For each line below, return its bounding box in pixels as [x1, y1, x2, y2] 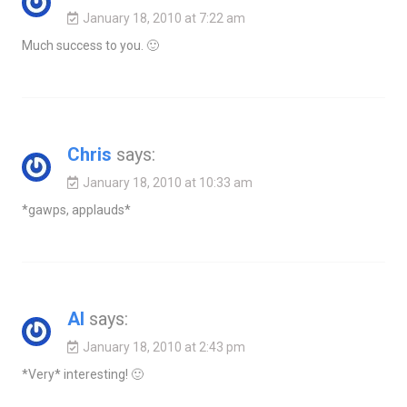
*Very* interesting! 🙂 [21, 367, 144, 382]
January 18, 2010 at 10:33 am [82, 175, 253, 191]
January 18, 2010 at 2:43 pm [82, 340, 245, 355]
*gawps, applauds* [21, 203, 131, 218]
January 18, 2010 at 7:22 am [82, 11, 245, 26]
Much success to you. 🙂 [21, 38, 159, 54]
